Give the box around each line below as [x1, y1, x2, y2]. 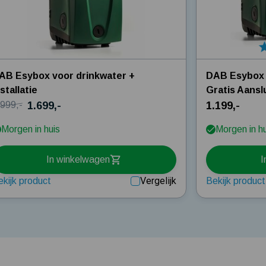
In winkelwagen [46, 154, 110, 165]
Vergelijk [140, 175, 177, 186]
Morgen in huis [1, 123, 61, 134]
